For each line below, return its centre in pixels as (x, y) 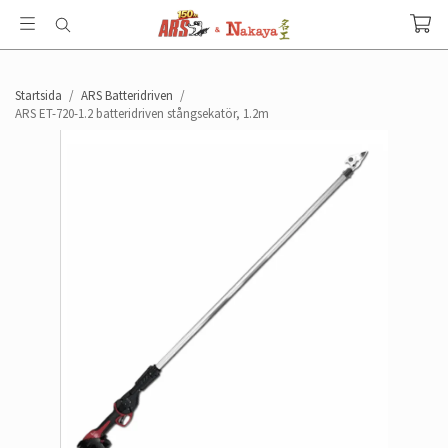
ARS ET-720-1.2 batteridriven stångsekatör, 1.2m (142, 113)
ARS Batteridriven (127, 95)
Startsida (38, 95)
